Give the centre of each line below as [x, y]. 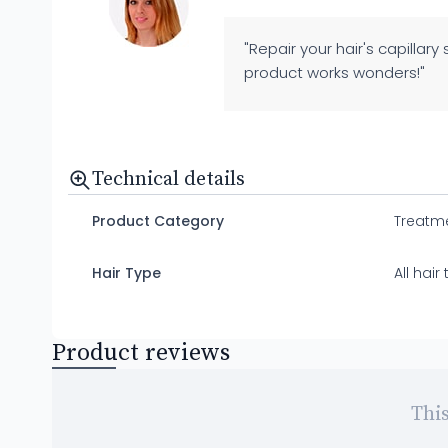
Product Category [158, 220]
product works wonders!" [335, 72]
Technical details [168, 179]
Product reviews [141, 352]
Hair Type [126, 272]
